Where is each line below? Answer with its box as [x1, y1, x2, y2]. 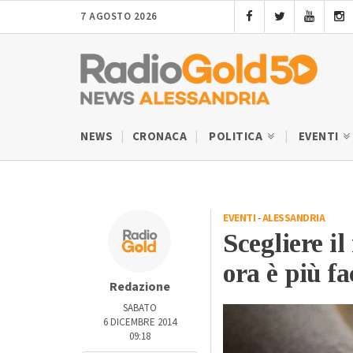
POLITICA [209, 128, 266, 145]
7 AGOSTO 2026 [80, 9, 158, 24]
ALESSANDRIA [262, 210, 325, 226]
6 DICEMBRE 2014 [102, 314, 176, 329]
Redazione [109, 277, 170, 295]
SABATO [122, 300, 157, 315]
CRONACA [132, 128, 187, 145]
